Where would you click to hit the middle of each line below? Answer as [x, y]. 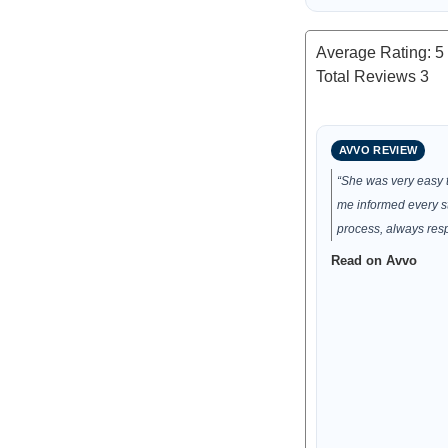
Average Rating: [375, 52]
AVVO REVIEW [378, 150]
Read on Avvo [373, 260]
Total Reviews [367, 76]
